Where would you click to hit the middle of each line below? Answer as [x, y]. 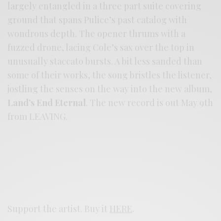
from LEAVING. [38, 116]
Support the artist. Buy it [59, 208]
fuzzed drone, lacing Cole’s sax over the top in [101, 47]
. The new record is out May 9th [150, 102]
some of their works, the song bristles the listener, [110, 75]
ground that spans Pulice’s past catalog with [97, 19]
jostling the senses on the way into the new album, [110, 89]
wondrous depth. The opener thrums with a [97, 33]
